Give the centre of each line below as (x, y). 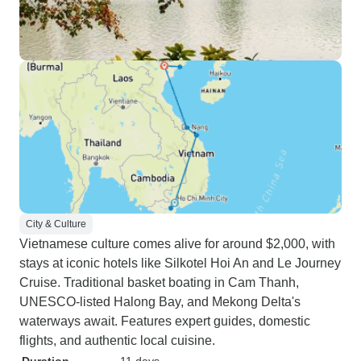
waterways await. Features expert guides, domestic (165, 321)
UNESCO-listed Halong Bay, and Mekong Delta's (160, 302)
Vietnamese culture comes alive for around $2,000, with (177, 244)
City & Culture (56, 224)
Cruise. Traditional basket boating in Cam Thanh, (159, 282)
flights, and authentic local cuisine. (117, 340)
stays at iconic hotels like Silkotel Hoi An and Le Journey (180, 263)
